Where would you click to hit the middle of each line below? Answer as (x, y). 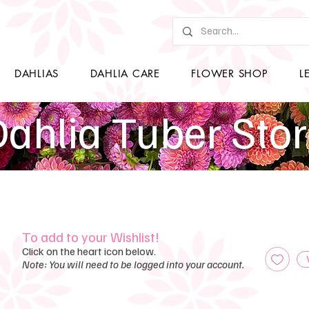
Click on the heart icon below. (89, 251)
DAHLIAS (37, 74)
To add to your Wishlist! (91, 237)
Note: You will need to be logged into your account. (133, 265)
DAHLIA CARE (125, 74)
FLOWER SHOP (230, 74)
